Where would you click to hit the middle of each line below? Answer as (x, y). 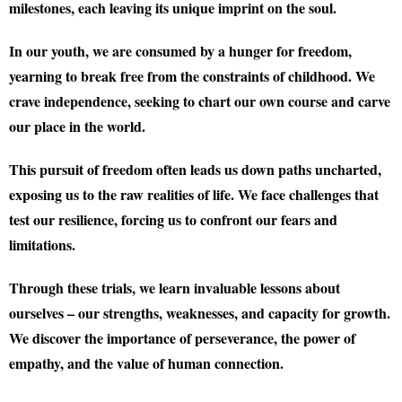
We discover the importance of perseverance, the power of (182, 338)
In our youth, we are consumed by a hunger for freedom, (180, 51)
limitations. (42, 245)
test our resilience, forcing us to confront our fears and (173, 219)
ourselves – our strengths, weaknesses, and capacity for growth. (200, 313)
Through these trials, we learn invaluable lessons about (175, 288)
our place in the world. (77, 126)
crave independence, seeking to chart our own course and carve (200, 101)
